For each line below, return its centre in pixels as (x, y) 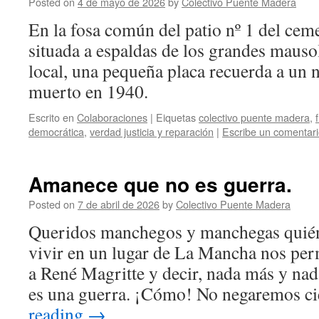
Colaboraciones (112, 117)
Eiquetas (176, 117)
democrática (56, 131)
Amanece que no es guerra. (160, 184)
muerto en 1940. (88, 91)
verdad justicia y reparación (152, 131)
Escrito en (51, 117)
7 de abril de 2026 (119, 204)
